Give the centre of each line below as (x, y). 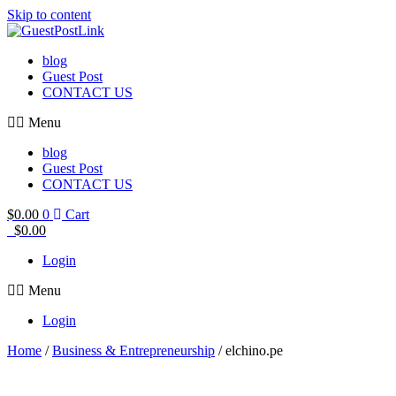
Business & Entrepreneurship (133, 350)
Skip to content (49, 15)
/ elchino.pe (249, 350)
